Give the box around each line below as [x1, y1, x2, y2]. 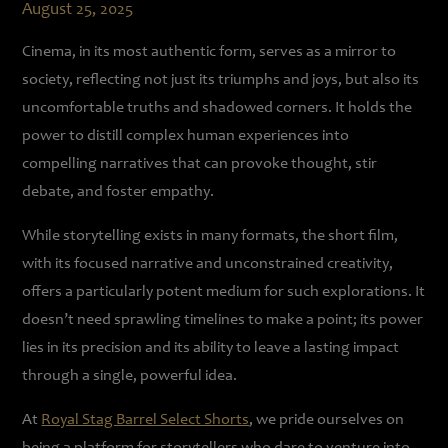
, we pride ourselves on [249, 412, 405, 428]
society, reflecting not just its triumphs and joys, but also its [22, 72, 420, 88]
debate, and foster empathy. [22, 184, 215, 200]
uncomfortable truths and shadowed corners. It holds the [22, 100, 413, 116]
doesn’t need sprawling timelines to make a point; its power [22, 312, 424, 328]
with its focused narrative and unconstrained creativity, [22, 256, 394, 272]
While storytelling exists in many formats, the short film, [22, 228, 399, 244]
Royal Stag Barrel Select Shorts [41, 412, 250, 428]
